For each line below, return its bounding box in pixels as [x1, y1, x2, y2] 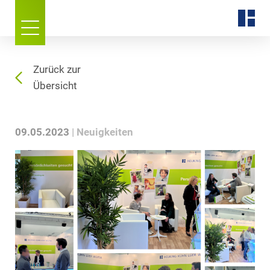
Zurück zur [33, 64, 81, 75]
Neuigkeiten [77, 127, 133, 138]
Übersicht [33, 80, 77, 92]
